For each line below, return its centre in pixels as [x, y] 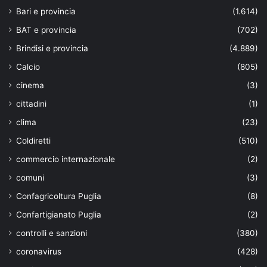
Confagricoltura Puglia [59, 196]
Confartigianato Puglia [59, 214]
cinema [30, 85]
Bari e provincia [46, 11]
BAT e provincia [46, 30]
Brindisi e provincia [52, 48]
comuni [30, 177]
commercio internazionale [66, 159]
